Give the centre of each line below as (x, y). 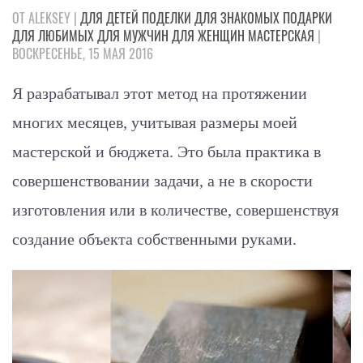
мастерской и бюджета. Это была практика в (167, 152)
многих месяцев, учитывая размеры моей (155, 123)
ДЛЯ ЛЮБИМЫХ (53, 36)
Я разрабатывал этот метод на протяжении (160, 94)
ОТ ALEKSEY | (46, 18)
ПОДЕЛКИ (167, 18)
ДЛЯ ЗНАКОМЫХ (237, 18)
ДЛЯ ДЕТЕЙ (109, 18)
